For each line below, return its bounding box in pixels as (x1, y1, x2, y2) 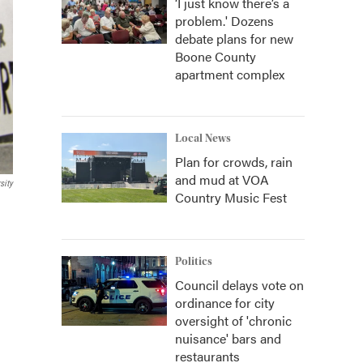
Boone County (175, 47, 256, 66)
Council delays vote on (175, 275, 304, 294)
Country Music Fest (175, 188, 287, 207)
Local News (175, 132, 231, 145)
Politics (175, 255, 212, 268)
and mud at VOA (175, 170, 269, 189)
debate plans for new (175, 29, 293, 48)
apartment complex (175, 65, 284, 83)
